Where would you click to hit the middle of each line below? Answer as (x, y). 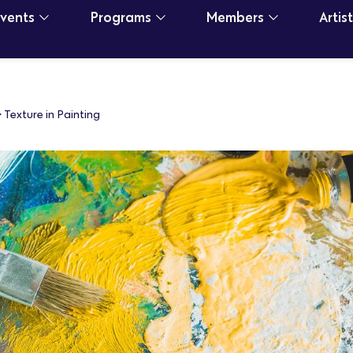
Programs (121, 17)
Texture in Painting (52, 114)
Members (235, 17)
